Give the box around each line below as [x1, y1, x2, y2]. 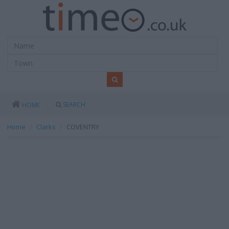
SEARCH [63, 100, 85, 109]
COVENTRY [66, 122, 99, 131]
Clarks [36, 122, 56, 131]
